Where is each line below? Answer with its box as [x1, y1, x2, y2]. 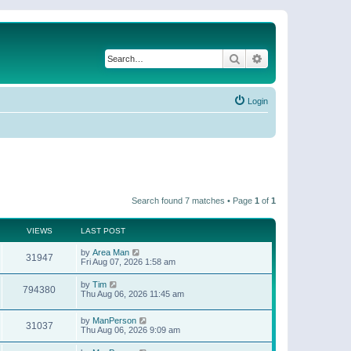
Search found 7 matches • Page [132, 195, 255, 205]
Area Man [92, 247, 129, 257]
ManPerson [92, 316, 136, 326]
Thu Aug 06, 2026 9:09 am [81, 325, 180, 335]
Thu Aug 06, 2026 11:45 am [81, 288, 184, 299]
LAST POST [81, 226, 125, 235]
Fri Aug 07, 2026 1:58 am [81, 256, 175, 266]
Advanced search [263, 51, 346, 65]
